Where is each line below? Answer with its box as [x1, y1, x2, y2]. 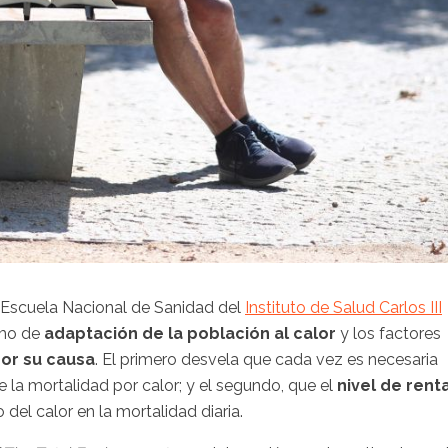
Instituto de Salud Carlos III [245, 297, 442, 317]
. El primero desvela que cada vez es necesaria [95, 349, 438, 369]
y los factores [340, 323, 441, 343]
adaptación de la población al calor [44, 323, 340, 343]
